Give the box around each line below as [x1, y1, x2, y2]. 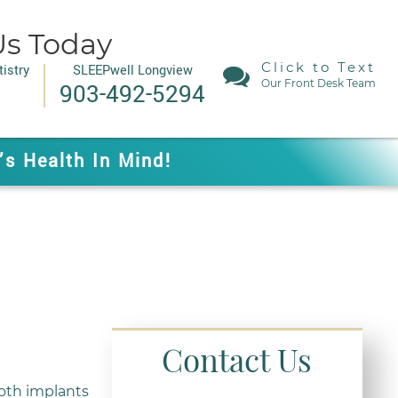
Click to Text [261, 59, 376, 76]
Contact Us [162, 338, 313, 380]
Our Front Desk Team [261, 76, 376, 90]
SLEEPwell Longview [72, 61, 193, 80]
